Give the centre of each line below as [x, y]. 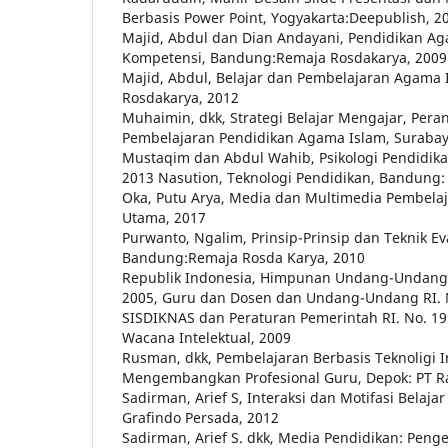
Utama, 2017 [164, 218]
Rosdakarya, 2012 [180, 98]
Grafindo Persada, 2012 [200, 418]
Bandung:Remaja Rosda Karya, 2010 [243, 258]
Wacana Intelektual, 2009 [206, 338]
